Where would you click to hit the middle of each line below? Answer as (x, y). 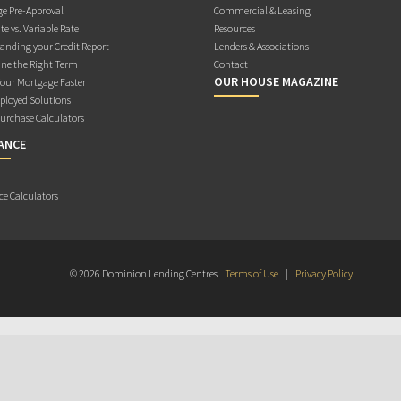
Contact (231, 64)
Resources (235, 29)
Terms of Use (252, 274)
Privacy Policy (324, 274)
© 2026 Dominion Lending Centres (145, 274)
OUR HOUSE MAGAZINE (276, 82)
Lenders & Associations (261, 47)
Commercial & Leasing (262, 11)
